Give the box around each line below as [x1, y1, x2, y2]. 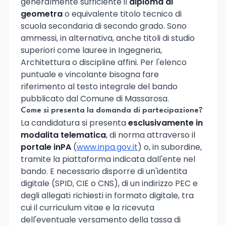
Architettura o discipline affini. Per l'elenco [21, 56, 187, 68]
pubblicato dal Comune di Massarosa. [21, 92, 169, 104]
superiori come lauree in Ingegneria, [21, 44, 162, 56]
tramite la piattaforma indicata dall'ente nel [21, 153, 195, 165]
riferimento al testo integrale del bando [21, 80, 178, 92]
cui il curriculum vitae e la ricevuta [21, 201, 154, 213]
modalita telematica [21, 129, 106, 141]
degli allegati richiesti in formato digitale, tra [21, 189, 194, 201]
